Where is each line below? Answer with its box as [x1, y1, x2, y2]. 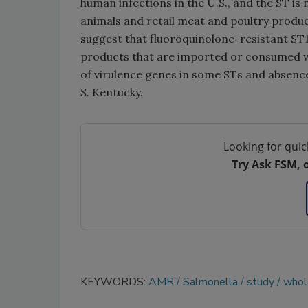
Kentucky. [89, 85, 143, 99]
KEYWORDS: [80, 274, 148, 289]
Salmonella [183, 274, 238, 289]
